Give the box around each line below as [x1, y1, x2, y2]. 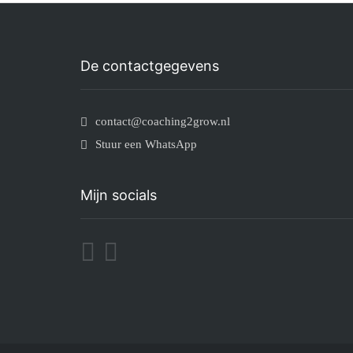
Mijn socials [80, 186, 157, 203]
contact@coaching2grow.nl [95, 114, 230, 128]
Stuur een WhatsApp [95, 137, 197, 150]
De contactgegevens [80, 57, 219, 74]
